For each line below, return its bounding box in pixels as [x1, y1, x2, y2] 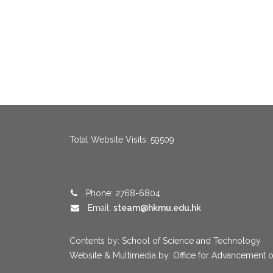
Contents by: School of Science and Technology [69, 236, 261, 246]
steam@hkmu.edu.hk [113, 203, 201, 213]
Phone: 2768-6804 [83, 188, 160, 199]
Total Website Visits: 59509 [69, 135, 174, 145]
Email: [85, 203, 113, 213]
